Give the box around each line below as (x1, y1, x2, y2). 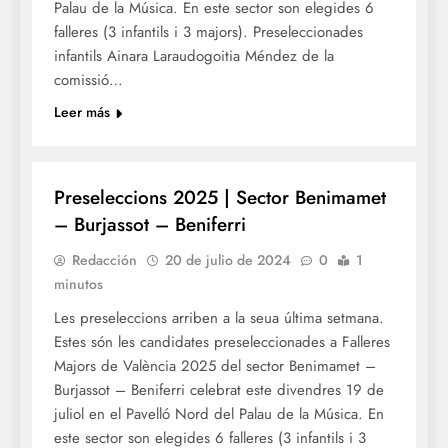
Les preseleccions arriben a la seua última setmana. (54, 307, 384, 330)
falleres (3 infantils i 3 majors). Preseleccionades (54, 21, 363, 44)
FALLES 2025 (56, 139, 125, 158)
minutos (54, 274, 103, 295)
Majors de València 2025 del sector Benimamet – (54, 355, 376, 378)
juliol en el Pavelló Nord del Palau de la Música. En (54, 403, 384, 426)
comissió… (54, 69, 123, 92)
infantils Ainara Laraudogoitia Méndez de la (54, 45, 334, 68)
